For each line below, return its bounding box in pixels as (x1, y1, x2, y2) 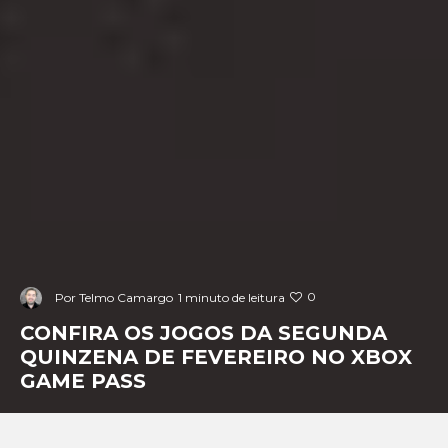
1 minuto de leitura (178, 290, 285, 306)
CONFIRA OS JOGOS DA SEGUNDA (20, 320, 387, 345)
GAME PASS (20, 368, 146, 393)
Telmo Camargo (79, 290, 173, 306)
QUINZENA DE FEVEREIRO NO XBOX (20, 344, 412, 369)
